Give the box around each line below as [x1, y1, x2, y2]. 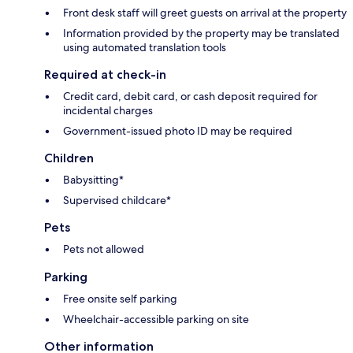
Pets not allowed [63, 241, 144, 256]
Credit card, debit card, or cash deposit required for [63, 88, 318, 103]
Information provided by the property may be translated [63, 25, 340, 40]
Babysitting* [63, 172, 124, 187]
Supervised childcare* [63, 192, 171, 207]
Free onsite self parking [63, 291, 177, 306]
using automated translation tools [63, 39, 226, 54]
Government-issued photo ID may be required [63, 123, 292, 138]
